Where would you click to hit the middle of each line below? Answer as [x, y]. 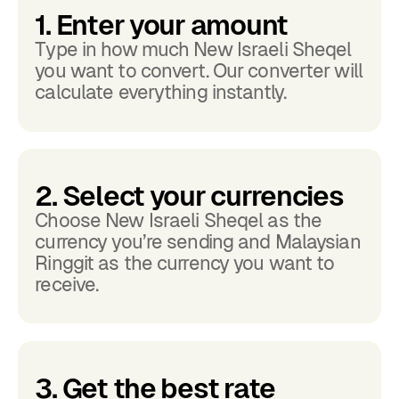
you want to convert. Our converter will [199, 71]
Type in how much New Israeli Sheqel [193, 50]
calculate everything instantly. [161, 93]
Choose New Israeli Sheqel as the [179, 220]
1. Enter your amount [162, 25]
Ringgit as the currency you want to [185, 263]
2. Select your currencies [189, 195]
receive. [67, 284]
